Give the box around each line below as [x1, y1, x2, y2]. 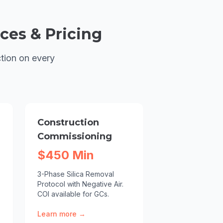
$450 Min [37, 148, 94, 162]
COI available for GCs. [37, 190, 109, 198]
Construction [37, 117, 99, 128]
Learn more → [37, 210, 86, 218]
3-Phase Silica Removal [37, 170, 114, 178]
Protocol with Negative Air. [37, 180, 123, 188]
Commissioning [37, 131, 112, 142]
